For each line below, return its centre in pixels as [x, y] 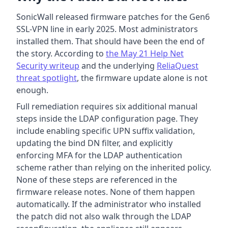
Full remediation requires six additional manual [107, 107]
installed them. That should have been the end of [110, 41]
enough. [32, 90]
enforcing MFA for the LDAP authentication [99, 155]
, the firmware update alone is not [142, 78]
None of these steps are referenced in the [97, 180]
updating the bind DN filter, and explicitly [94, 143]
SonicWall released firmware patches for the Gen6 [113, 17]
